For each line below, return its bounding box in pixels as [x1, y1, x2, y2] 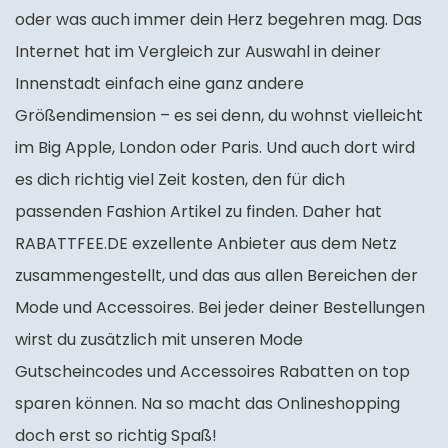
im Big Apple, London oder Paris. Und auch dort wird [15, 136, 415, 159]
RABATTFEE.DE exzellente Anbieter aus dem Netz [15, 232, 397, 255]
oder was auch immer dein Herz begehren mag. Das [15, 8, 422, 31]
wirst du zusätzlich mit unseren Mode [15, 328, 303, 351]
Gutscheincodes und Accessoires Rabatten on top [15, 360, 410, 383]
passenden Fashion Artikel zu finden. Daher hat [15, 200, 382, 223]
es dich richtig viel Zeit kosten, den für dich [15, 168, 345, 191]
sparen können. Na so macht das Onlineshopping [15, 392, 400, 415]
